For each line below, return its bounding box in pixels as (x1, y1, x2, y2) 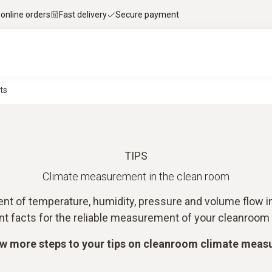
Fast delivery (59, 9, 107, 19)
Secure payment (115, 9, 179, 19)
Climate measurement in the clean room (42, 170, 229, 183)
